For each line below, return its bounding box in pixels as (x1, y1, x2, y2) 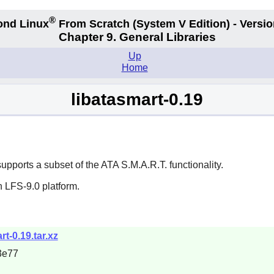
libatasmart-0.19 (70, 90, 203, 109)
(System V (133, 17, 186, 30)
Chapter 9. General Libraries (58, 31, 216, 44)
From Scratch (56, 17, 133, 30)
